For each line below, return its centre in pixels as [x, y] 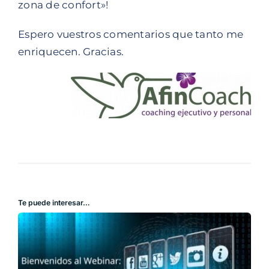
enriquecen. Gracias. [71, 51]
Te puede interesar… [54, 202]
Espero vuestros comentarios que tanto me [131, 34]
